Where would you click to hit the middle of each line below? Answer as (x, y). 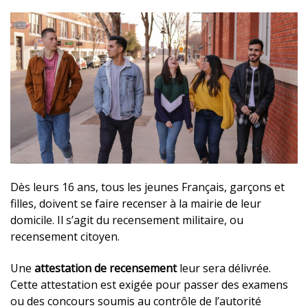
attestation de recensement (106, 268)
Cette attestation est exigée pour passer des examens (149, 284)
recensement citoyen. (65, 236)
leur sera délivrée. (224, 268)
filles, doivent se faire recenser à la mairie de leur (136, 203)
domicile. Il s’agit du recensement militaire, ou (127, 220)
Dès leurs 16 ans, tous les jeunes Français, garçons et (147, 187)
